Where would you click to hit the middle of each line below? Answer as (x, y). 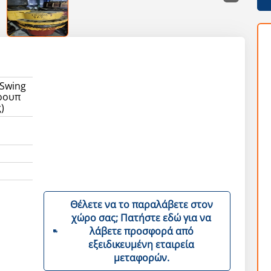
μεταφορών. (141, 258)
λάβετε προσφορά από (141, 231)
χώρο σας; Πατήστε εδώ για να (96, 218)
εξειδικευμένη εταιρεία (142, 244)
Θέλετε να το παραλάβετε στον (141, 204)
